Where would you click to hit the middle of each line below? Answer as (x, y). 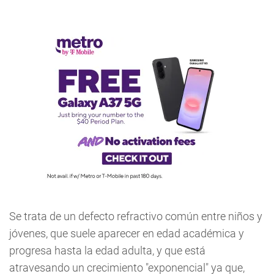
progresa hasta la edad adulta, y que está (107, 250)
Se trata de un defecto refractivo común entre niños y (136, 216)
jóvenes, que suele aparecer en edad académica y (127, 233)
